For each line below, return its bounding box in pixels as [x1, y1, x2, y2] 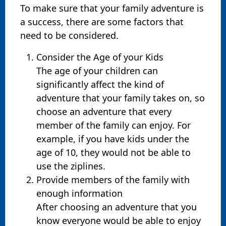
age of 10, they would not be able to [36, 146, 191, 158]
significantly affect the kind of [36, 78, 164, 90]
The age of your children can [36, 64, 158, 77]
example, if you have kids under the [36, 132, 189, 145]
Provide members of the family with [36, 173, 190, 186]
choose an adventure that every [36, 105, 172, 118]
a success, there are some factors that [20, 15, 184, 28]
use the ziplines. [36, 159, 105, 172]
